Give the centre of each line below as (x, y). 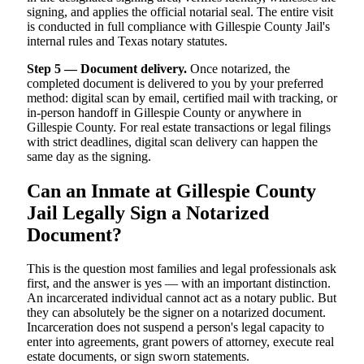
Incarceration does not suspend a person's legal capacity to (175, 327)
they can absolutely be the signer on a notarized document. (176, 313)
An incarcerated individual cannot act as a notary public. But (182, 298)
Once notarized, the (238, 68)
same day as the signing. (89, 156)
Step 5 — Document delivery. (107, 68)
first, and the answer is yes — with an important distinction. (179, 284)
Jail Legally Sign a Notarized (148, 212)
